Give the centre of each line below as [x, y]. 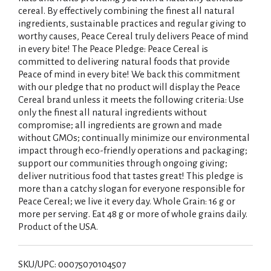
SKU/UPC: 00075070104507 [72, 264]
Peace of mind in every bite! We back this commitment [129, 74]
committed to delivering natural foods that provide [124, 61]
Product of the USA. [58, 227]
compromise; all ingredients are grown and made [120, 125]
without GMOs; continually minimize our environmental [134, 138]
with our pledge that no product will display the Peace [129, 87]
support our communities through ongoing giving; [123, 163]
